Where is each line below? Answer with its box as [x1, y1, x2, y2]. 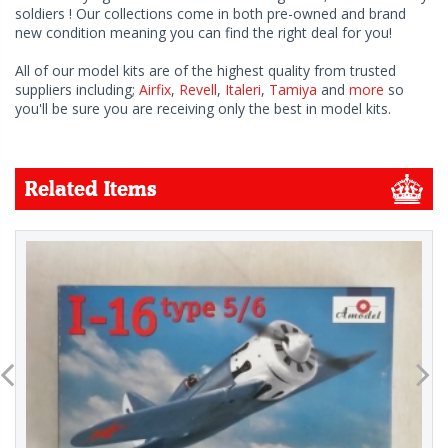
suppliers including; [15, 80, 139, 100]
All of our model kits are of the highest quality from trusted [15, 61, 396, 81]
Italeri [225, 80, 261, 100]
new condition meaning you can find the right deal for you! [15, 23, 392, 43]
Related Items [25, 177, 157, 202]
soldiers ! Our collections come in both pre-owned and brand [15, 4, 406, 24]
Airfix [139, 80, 171, 100]
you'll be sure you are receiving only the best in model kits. [15, 99, 391, 119]
